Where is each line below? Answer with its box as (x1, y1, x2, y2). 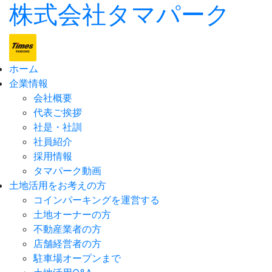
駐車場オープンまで (33, 252, 121, 264)
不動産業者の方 (33, 223, 101, 235)
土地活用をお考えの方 (9, 179, 106, 191)
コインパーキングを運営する (33, 194, 160, 206)
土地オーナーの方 (33, 208, 111, 220)
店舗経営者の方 (33, 237, 101, 250)
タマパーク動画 (33, 165, 101, 177)
